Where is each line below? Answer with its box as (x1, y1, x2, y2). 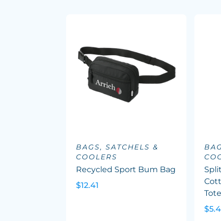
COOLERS (76, 153, 117, 161)
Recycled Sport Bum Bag (76, 165, 176, 174)
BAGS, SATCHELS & (76, 143, 158, 151)
